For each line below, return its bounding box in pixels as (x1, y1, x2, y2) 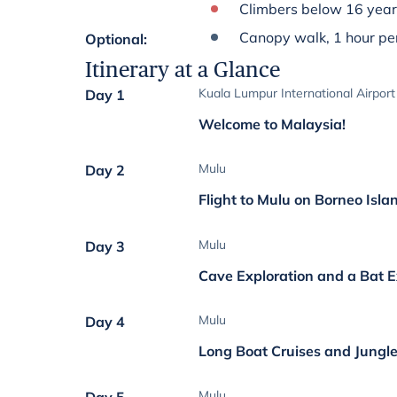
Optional (85, 30, 144, 48)
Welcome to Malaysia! (198, 115, 346, 133)
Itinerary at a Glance (85, 57, 280, 82)
